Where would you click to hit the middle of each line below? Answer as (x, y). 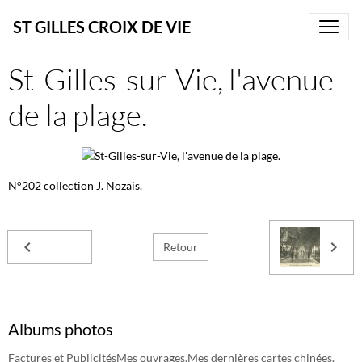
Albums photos (61, 328)
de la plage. (78, 114)
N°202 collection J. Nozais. (75, 185)
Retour (181, 247)
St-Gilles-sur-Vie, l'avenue (171, 79)
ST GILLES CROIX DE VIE (102, 27)
